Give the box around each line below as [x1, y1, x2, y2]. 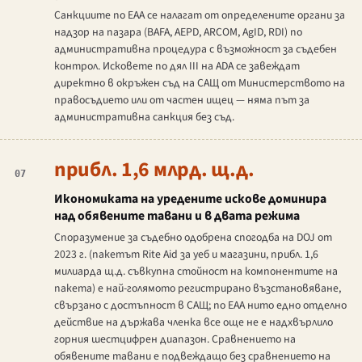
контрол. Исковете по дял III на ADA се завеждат [53, 58, 300, 75]
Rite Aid [141, 246, 178, 263]
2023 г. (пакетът [53, 246, 142, 263]
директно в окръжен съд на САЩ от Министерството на [53, 75, 345, 92]
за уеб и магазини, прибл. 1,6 [177, 246, 318, 263]
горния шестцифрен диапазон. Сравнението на [53, 331, 296, 348]
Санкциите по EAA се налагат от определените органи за [53, 7, 345, 24]
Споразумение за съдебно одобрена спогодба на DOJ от [53, 229, 332, 246]
